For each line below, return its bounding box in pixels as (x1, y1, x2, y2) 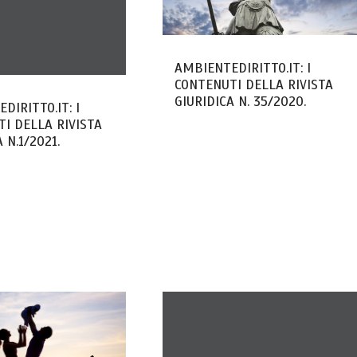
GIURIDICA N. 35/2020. (174, 92, 306, 110)
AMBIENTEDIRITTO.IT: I (174, 59, 311, 76)
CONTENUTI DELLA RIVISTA (174, 76, 333, 93)
